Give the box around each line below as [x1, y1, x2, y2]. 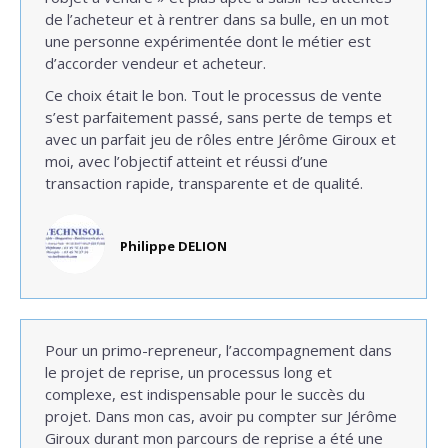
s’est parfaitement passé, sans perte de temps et [45, 107, 392, 127]
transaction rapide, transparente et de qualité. [45, 173, 363, 193]
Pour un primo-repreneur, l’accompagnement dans [45, 340, 392, 360]
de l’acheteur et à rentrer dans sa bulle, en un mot [45, 9, 389, 29]
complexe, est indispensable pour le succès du [45, 384, 365, 404]
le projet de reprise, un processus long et [45, 362, 332, 382]
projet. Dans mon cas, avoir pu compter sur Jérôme [45, 406, 397, 426]
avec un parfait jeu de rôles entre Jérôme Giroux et [45, 129, 396, 149]
